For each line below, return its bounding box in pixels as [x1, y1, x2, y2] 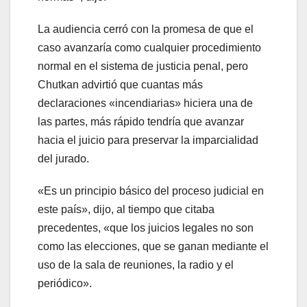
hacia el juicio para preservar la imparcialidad [38, 134, 258, 146]
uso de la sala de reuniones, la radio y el [38, 258, 234, 271]
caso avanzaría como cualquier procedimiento [38, 41, 261, 53]
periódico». [38, 277, 92, 289]
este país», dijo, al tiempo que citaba [38, 203, 214, 215]
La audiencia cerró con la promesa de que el [38, 23, 254, 35]
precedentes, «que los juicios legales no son [38, 221, 254, 234]
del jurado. [38, 152, 89, 164]
